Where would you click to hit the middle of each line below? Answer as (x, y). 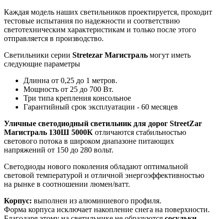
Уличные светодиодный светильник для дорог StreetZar (103, 123)
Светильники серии (38, 55)
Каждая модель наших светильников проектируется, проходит (108, 12)
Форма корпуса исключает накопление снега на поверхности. (107, 209)
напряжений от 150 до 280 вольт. (59, 150)
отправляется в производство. (54, 38)
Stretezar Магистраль (111, 55)
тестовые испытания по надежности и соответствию (92, 21)
